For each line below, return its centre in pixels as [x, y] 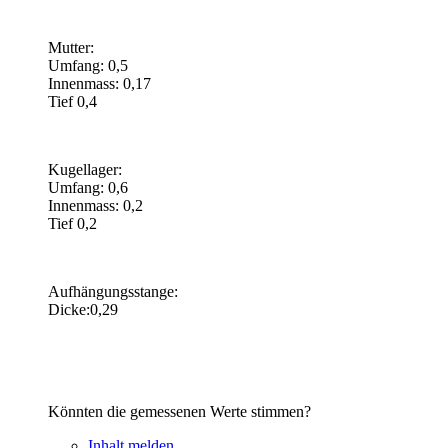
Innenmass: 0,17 [99, 84]
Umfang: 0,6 [88, 188]
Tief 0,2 [72, 224]
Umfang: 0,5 [88, 66]
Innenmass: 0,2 [95, 206]
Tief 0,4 [72, 102]
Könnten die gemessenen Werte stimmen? [179, 412]
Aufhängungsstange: [113, 292]
